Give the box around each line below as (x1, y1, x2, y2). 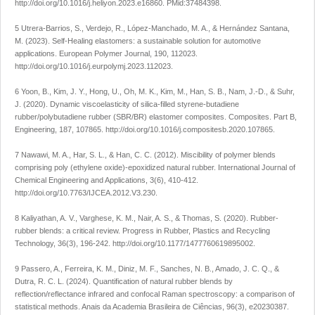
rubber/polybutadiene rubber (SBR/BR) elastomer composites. (15, 112, 229, 122)
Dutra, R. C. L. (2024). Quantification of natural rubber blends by (15, 277, 233, 286)
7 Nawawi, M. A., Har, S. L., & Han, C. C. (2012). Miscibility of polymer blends (15, 150, 276, 160)
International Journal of (218, 163, 295, 172)
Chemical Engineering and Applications (15, 176, 146, 185)
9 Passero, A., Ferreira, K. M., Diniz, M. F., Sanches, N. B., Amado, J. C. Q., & (15, 264, 279, 274)
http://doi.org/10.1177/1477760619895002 (112, 239, 253, 248)
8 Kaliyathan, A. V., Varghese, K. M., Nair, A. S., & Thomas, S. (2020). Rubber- (15, 214, 278, 223)
